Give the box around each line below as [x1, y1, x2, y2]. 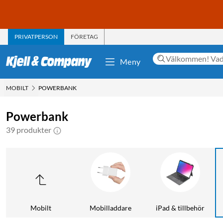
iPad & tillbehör [156, 203, 205, 212]
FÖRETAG [71, 32, 98, 40]
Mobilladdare [90, 203, 131, 212]
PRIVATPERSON [14, 32, 58, 40]
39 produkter [6, 124, 51, 134]
